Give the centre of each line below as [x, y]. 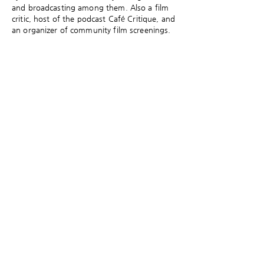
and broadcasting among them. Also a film [90, 7]
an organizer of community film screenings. [91, 30]
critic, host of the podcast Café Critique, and [93, 19]
